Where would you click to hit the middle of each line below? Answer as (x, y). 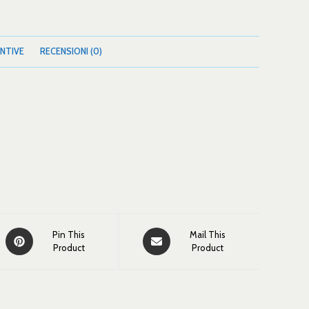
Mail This (208, 235)
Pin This (69, 235)
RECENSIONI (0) (71, 51)
